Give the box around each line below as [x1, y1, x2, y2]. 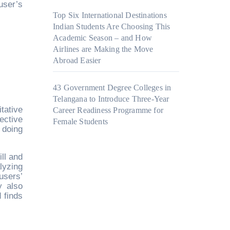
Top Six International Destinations [53, 11, 167, 20]
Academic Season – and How [53, 33, 152, 43]
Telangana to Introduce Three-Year [53, 94, 169, 104]
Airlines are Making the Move [53, 45, 154, 54]
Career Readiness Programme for [53, 106, 163, 115]
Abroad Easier [53, 56, 101, 65]
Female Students [53, 117, 108, 126]
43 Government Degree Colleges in [53, 83, 171, 92]
